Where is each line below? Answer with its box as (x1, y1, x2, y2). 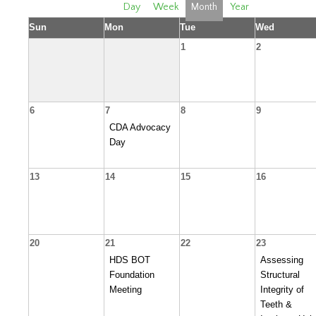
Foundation (109, 270, 154, 280)
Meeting (109, 285, 142, 295)
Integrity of (260, 285, 304, 295)
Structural (260, 270, 300, 280)
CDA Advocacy (109, 123, 171, 133)
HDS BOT (109, 255, 150, 265)
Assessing (260, 255, 303, 265)
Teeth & (260, 300, 292, 310)
